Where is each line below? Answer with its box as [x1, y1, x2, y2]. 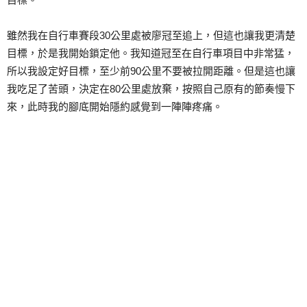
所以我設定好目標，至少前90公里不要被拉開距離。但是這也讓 [7, 65, 295, 77]
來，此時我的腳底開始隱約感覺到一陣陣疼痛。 [7, 101, 223, 113]
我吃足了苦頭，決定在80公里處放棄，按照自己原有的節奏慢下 [7, 83, 295, 95]
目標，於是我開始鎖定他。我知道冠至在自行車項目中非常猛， [7, 47, 295, 60]
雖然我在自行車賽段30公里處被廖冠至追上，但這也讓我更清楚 [7, 29, 295, 42]
